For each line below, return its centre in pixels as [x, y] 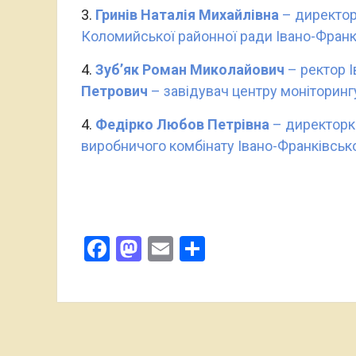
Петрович [116, 91]
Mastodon [197, 249]
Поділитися [272, 249]
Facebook [163, 249]
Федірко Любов [150, 124]
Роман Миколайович [215, 70]
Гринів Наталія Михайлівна [189, 15]
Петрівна [237, 124]
